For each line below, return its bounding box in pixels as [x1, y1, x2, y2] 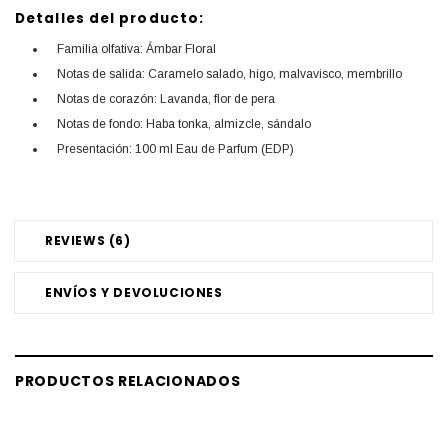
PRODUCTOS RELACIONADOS [15, 371, 241, 392]
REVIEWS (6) [45, 232, 131, 250]
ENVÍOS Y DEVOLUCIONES [45, 284, 223, 302]
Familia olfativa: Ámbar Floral [57, 42, 216, 57]
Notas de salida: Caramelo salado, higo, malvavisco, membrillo [57, 67, 402, 82]
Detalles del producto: [15, 9, 205, 29]
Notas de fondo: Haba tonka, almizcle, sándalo [57, 117, 311, 132]
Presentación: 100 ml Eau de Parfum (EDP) [57, 142, 294, 157]
